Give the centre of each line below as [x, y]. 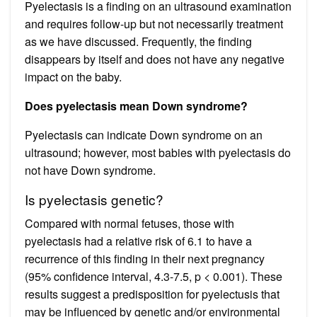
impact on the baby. [73, 76]
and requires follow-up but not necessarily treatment [154, 23]
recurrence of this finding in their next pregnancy [145, 258]
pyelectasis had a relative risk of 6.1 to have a [138, 241]
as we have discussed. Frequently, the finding [138, 41]
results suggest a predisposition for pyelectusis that [152, 294]
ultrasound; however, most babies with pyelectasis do [158, 152]
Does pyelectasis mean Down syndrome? [136, 105]
